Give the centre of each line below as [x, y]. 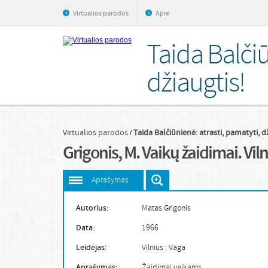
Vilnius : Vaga [163, 248]
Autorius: [92, 208]
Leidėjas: [91, 248]
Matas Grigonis [166, 208]
